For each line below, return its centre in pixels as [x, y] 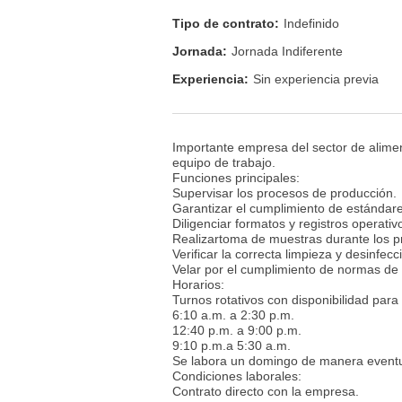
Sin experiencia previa [316, 79]
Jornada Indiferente [287, 52]
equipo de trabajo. [224, 162]
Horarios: [198, 284]
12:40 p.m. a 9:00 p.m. [237, 330]
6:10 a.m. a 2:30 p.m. [233, 315]
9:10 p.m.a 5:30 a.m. [232, 345]
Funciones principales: [236, 177]
